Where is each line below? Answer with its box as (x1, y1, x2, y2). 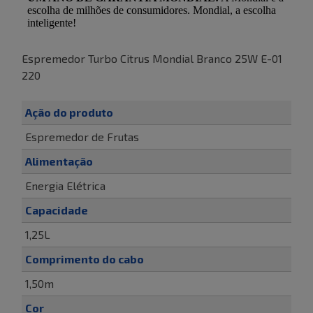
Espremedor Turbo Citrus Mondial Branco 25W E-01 (22, 51, 282, 65)
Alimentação (25, 154, 93, 168)
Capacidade (25, 203, 88, 217)
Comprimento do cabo (25, 252, 144, 265)
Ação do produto (25, 105, 113, 119)
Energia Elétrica (25, 178, 105, 192)
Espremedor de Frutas (25, 129, 139, 143)
